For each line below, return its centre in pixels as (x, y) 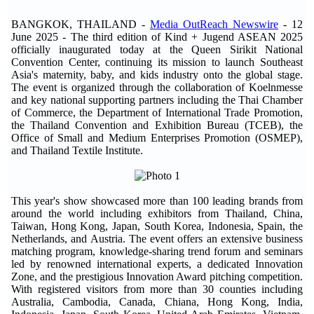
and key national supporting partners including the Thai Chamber (157, 100)
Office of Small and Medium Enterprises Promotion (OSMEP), (157, 138)
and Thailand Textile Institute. (77, 150)
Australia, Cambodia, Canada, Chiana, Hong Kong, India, (157, 302)
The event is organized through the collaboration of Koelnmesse (157, 87)
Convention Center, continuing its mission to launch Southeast (157, 62)
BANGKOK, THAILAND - (81, 24)
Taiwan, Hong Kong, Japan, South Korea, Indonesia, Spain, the (157, 226)
